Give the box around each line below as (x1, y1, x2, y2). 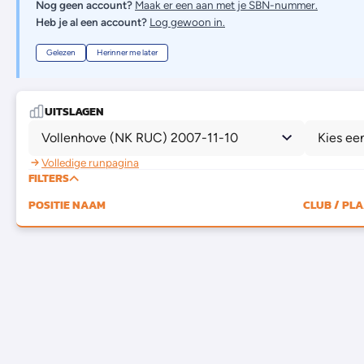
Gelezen (46, 46, 76, 58)
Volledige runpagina (41, 155, 139, 169)
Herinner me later (97, 46, 158, 58)
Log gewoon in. (149, 15, 225, 28)
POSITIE (28, 196, 70, 214)
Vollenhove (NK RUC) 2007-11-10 (41, 129, 238, 145)
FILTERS (28, 169, 69, 187)
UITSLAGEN (45, 102, 104, 120)
